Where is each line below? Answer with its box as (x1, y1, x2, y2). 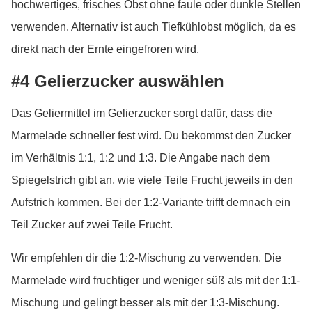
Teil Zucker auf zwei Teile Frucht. (11, 219, 173, 231)
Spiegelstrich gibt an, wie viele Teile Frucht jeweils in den (11, 174, 293, 186)
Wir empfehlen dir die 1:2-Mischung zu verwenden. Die (11, 252, 281, 264)
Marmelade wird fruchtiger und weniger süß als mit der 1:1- (11, 274, 300, 286)
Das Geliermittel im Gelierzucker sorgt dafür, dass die (11, 107, 272, 119)
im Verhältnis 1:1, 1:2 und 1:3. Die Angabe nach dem (11, 152, 270, 164)
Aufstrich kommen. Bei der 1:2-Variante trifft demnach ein (11, 196, 290, 208)
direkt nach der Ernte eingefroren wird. (11, 43, 199, 55)
